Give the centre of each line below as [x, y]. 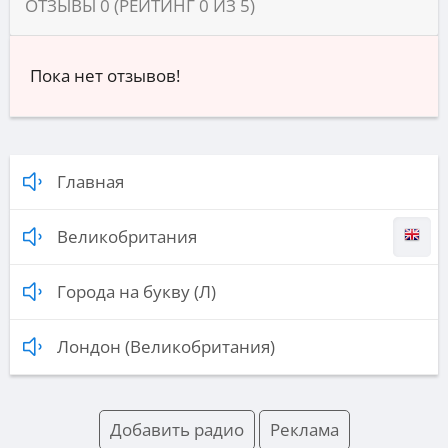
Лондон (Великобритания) [166, 347]
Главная [90, 182]
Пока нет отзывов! [105, 76]
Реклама [304, 430]
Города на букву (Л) [136, 292]
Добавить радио [176, 430]
